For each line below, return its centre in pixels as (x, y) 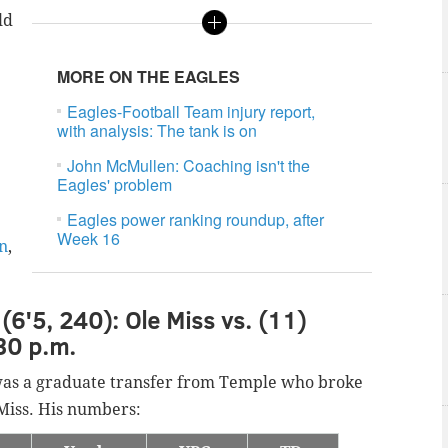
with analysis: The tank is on (157, 131)
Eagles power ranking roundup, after (196, 220)
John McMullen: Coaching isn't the (189, 166)
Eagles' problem (115, 185)
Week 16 (89, 239)
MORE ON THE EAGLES (149, 77)
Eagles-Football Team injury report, (191, 112)
